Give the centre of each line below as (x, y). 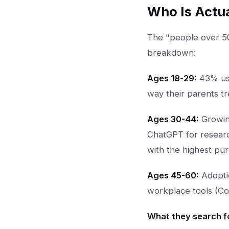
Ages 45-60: (173, 175)
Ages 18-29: (172, 78)
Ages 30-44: (173, 119)
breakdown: (171, 53)
